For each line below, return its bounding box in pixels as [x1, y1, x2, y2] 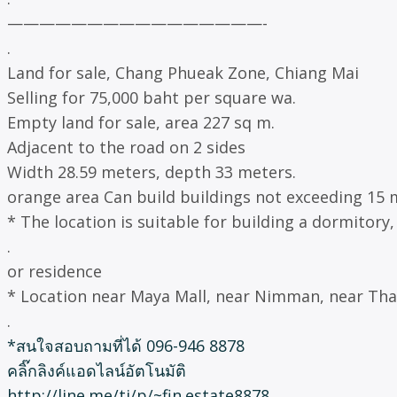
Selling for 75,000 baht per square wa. [7, 86, 296, 108]
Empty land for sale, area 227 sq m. [7, 111, 275, 133]
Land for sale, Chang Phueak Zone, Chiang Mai [7, 61, 359, 83]
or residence [7, 260, 102, 282]
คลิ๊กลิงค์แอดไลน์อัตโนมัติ [7, 359, 186, 381]
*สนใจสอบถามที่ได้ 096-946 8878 [7, 334, 245, 356]
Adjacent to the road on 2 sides [7, 136, 245, 158]
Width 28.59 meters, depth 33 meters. [7, 160, 296, 183]
